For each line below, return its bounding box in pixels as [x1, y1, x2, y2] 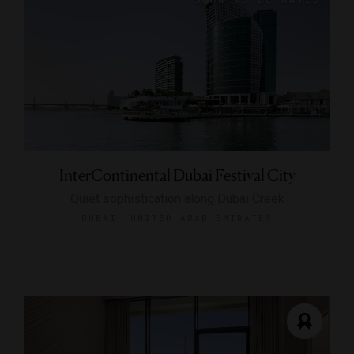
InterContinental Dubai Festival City [58, 165, 296, 185]
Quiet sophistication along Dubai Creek [70, 190, 284, 206]
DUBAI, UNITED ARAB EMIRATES [81, 211, 273, 224]
